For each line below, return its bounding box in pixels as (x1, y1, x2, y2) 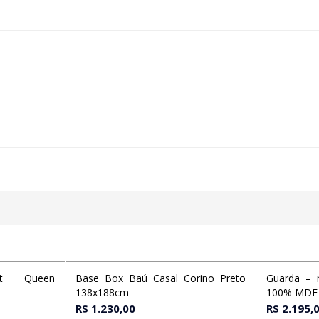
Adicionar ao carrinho (129, 272, 228, 286)
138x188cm (75, 286, 129, 299)
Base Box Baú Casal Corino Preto (75, 271, 246, 285)
